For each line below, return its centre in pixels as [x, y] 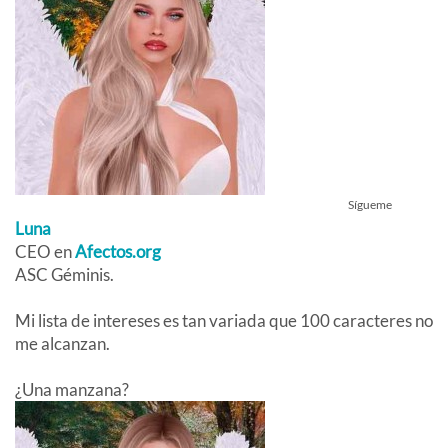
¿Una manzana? [72, 390]
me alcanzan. [62, 344]
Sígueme [370, 205]
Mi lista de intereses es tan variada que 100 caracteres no [224, 321]
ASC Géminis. [64, 275]
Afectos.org [118, 252]
